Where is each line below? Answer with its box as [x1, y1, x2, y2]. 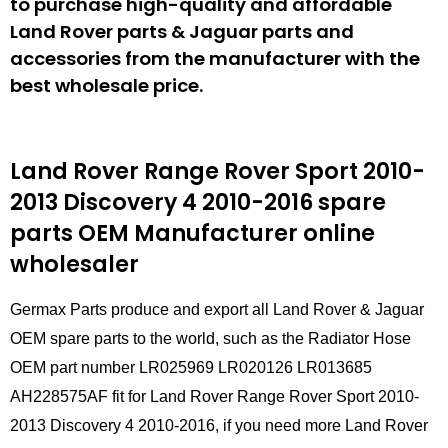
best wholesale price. [10, 72, 203, 98]
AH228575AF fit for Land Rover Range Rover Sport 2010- [10, 388, 419, 406]
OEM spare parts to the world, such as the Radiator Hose [10, 330, 411, 348]
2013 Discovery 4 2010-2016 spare [10, 186, 386, 218]
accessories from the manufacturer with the [10, 45, 420, 71]
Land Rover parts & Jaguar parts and [10, 18, 354, 44]
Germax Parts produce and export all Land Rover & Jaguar [10, 301, 424, 319]
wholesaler [10, 248, 139, 280]
